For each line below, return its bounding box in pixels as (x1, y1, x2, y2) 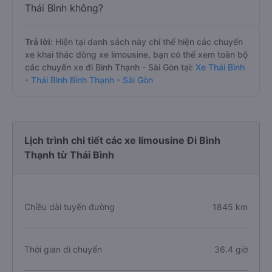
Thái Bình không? (25, 2, 103, 14)
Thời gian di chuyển (24, 244, 102, 254)
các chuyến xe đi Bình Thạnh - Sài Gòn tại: (25, 62, 193, 72)
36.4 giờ (214, 244, 248, 254)
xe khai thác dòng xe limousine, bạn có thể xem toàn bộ (25, 49, 248, 59)
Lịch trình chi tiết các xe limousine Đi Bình (24, 134, 220, 146)
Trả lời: (25, 36, 53, 47)
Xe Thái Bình (195, 62, 245, 72)
